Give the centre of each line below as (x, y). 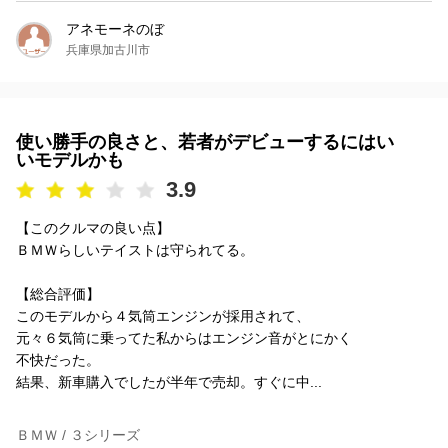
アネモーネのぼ (115, 28)
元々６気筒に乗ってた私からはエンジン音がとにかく (184, 337)
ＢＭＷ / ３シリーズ (78, 434)
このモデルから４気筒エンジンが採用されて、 (163, 315)
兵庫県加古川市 (108, 49)
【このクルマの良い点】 (93, 227)
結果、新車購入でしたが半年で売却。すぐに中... (169, 381)
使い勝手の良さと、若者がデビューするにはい (205, 141)
